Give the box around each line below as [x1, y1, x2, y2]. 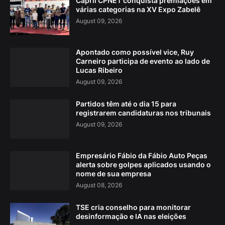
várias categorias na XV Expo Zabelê [76, 5, 200, 14]
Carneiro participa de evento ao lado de [76, 57, 210, 66]
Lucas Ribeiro [76, 66, 123, 75]
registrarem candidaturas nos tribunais [76, 108, 211, 118]
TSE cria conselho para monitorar [76, 203, 191, 212]
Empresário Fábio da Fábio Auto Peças [76, 151, 207, 160]
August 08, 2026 [76, 181, 122, 189]
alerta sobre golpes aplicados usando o [76, 160, 211, 169]
